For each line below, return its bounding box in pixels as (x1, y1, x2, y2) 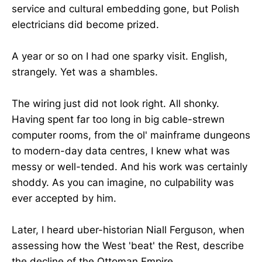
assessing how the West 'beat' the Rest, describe (12, 240, 244, 252)
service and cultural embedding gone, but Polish (12, 2, 239, 15)
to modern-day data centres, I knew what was (12, 145, 230, 157)
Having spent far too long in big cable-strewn (12, 113, 225, 126)
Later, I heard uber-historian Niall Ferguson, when (12, 224, 244, 236)
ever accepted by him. (12, 192, 116, 205)
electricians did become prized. (12, 18, 159, 30)
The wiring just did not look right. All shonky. (12, 98, 219, 110)
